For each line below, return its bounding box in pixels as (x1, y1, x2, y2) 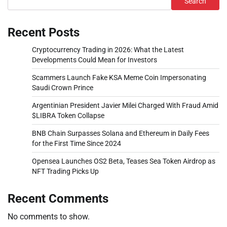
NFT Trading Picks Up (32, 167, 99, 176)
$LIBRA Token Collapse (32, 111, 104, 120)
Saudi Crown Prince (32, 84, 93, 92)
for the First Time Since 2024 (32, 139, 121, 148)
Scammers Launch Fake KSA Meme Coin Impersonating (32, 73, 206, 82)
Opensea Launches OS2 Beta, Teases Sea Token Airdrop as (32, 157, 215, 166)
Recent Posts (8, 25, 80, 40)
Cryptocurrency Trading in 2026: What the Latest (32, 46, 184, 54)
